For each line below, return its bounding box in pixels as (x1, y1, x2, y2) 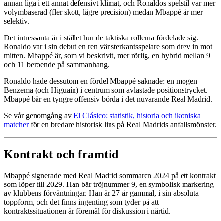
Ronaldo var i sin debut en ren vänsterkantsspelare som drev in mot (4, 42, 212, 51)
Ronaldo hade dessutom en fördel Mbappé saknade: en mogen (4, 77, 197, 86)
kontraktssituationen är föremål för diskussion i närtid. (4, 206, 171, 215)
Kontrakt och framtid (4, 147, 119, 161)
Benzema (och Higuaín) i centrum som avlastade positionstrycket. (4, 86, 208, 95)
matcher (4, 120, 29, 129)
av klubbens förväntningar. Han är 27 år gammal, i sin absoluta (4, 188, 199, 197)
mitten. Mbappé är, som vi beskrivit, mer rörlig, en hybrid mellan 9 (4, 51, 210, 60)
